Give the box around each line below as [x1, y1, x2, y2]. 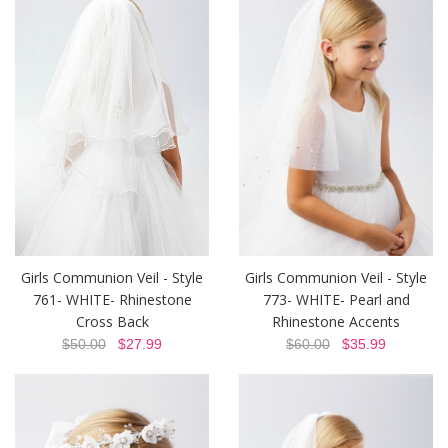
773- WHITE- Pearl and [262, 290, 410, 310]
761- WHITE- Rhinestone [32, 290, 192, 310]
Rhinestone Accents [272, 312, 400, 332]
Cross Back [75, 312, 149, 332]
